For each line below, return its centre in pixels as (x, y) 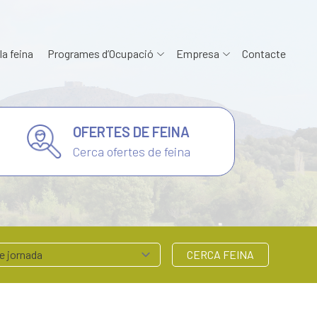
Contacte (264, 54)
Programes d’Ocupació (100, 54)
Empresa (198, 54)
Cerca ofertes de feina (131, 151)
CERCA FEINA (220, 254)
